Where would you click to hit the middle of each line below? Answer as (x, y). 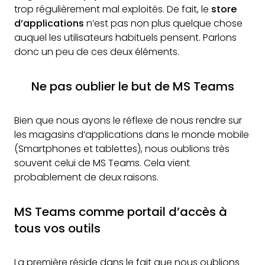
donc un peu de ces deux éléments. (97, 52)
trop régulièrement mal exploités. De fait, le (113, 9)
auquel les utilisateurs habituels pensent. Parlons (125, 38)
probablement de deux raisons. (86, 177)
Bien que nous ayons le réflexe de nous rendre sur (128, 120)
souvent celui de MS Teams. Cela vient (102, 163)
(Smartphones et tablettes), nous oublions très (122, 149)
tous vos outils (57, 228)
